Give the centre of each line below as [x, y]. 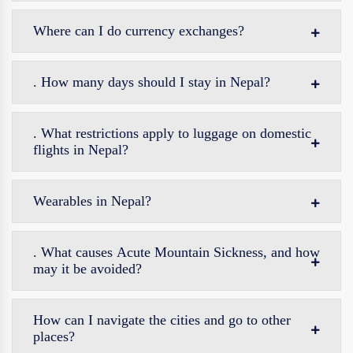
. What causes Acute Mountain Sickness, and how [176, 252]
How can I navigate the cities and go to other [162, 320]
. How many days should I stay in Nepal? [152, 82]
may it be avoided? [87, 269]
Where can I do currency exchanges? [139, 31]
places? [54, 336]
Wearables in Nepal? [92, 201]
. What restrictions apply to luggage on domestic [172, 133]
